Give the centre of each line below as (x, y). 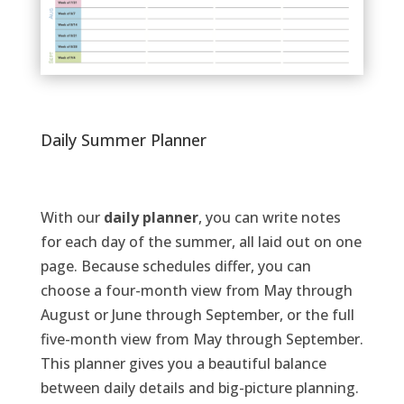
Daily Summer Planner (123, 139)
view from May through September (238, 339)
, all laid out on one (296, 241)
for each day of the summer (136, 241)
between (72, 387)
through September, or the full (249, 314)
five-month (78, 339)
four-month (146, 290)
